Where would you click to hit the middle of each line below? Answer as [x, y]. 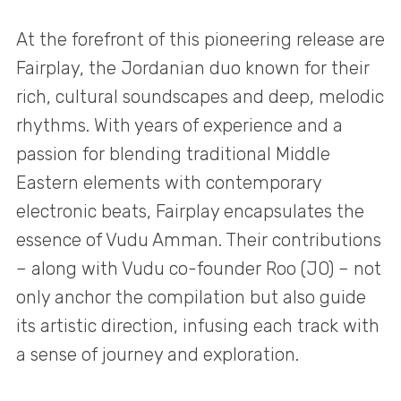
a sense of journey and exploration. [158, 355]
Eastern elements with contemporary [169, 183]
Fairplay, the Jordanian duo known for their [193, 68]
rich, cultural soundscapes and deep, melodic [200, 97]
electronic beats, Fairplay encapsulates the [190, 212]
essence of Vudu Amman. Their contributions [199, 240]
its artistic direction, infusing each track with [198, 326]
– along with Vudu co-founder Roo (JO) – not [199, 269]
